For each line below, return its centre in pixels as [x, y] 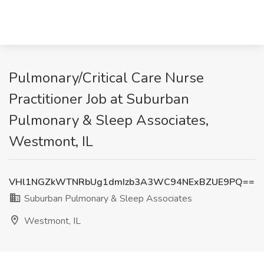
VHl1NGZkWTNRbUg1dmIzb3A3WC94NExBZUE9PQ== [132, 182]
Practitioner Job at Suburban [99, 99]
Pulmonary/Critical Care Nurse [106, 78]
